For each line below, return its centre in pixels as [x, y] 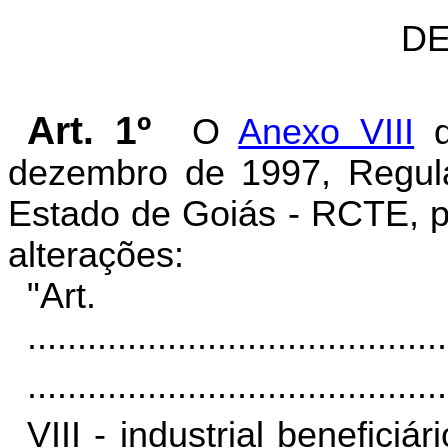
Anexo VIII [326, 132]
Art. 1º [88, 130]
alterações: [96, 255]
